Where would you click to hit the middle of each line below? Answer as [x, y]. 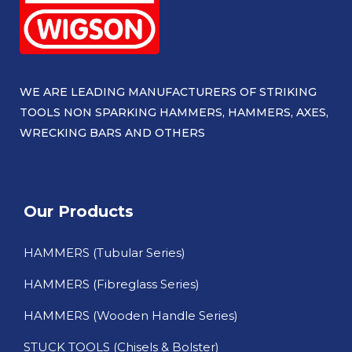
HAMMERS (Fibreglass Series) [112, 284]
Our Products [79, 212]
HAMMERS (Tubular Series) [104, 253]
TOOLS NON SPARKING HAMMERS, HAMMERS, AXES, [174, 113]
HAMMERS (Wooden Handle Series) [131, 316]
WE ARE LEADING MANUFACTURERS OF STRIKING [168, 92]
